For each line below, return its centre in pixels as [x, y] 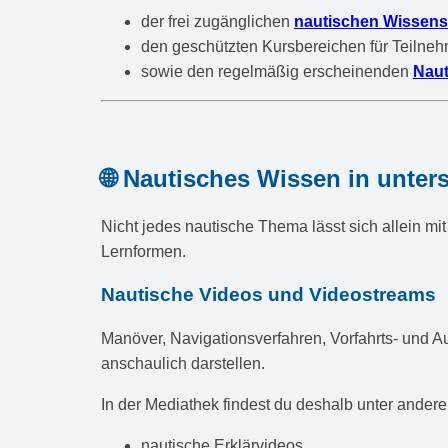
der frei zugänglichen [217, 22]
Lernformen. [143, 252]
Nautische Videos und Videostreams [268, 294]
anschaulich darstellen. [182, 363]
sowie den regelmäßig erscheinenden [276, 72]
